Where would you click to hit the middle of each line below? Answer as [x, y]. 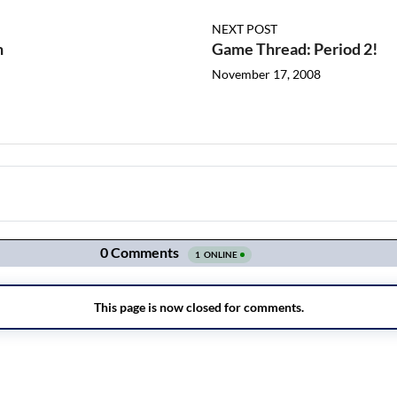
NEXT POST [245, 29]
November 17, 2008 [266, 74]
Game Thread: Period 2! [295, 49]
